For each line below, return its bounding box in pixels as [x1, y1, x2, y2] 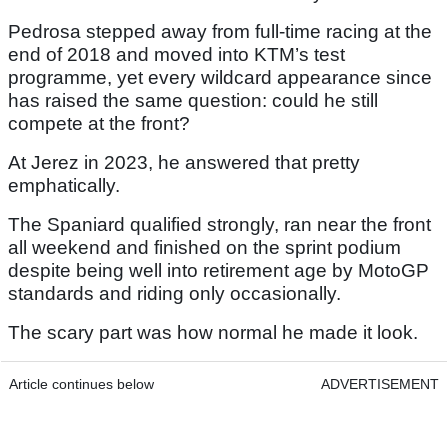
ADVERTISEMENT [321, 376, 439, 393]
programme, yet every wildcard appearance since [8, 67, 432, 89]
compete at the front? [8, 113, 190, 135]
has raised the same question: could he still [8, 90, 378, 112]
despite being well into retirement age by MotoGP [8, 260, 429, 282]
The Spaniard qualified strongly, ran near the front [8, 214, 431, 236]
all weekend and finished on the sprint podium [8, 237, 401, 259]
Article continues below [9, 376, 154, 393]
